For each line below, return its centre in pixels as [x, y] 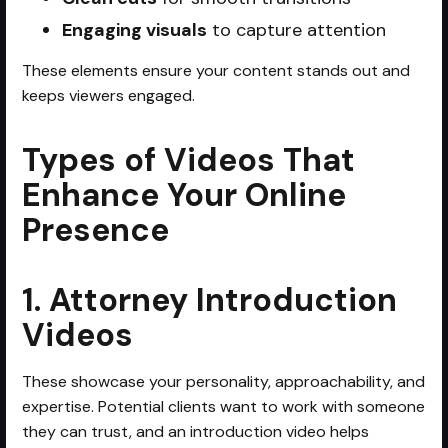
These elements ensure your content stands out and [216, 70]
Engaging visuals [135, 29]
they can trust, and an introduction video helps [196, 431]
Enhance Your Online [184, 194]
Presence [96, 229]
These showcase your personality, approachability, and [224, 381]
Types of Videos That [189, 159]
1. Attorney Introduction [210, 299]
